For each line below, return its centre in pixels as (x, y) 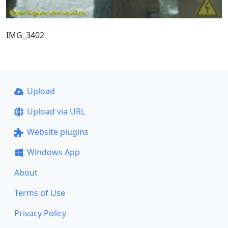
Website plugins (58, 132)
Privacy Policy (40, 213)
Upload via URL (56, 111)
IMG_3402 (25, 35)
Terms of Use (40, 193)
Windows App (53, 152)
